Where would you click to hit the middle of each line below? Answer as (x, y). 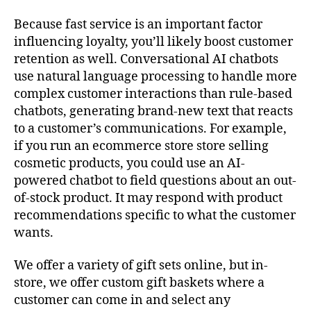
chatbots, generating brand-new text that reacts (153, 111)
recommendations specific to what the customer (155, 215)
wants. (34, 233)
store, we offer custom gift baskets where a (139, 283)
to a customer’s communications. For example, (150, 128)
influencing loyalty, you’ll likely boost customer (153, 42)
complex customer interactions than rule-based (153, 94)
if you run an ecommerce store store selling (141, 146)
